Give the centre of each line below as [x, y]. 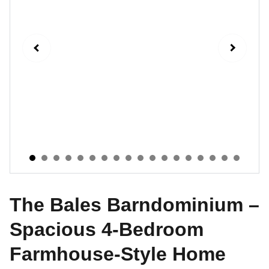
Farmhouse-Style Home [118, 254]
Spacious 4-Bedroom [107, 229]
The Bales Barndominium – [134, 205]
